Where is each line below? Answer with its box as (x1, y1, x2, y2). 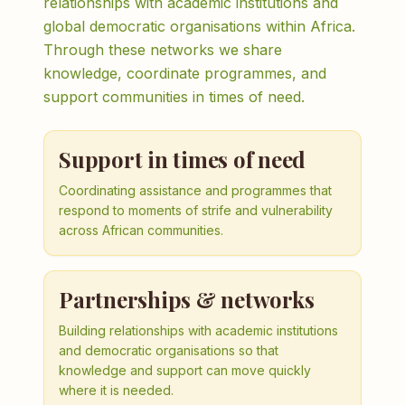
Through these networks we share (43, 41, 282, 59)
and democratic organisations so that (59, 343, 278, 358)
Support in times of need (59, 145, 306, 174)
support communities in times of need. (43, 88, 305, 106)
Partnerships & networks (59, 285, 315, 314)
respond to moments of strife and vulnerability (59, 202, 333, 218)
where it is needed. (59, 382, 174, 398)
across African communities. (59, 222, 223, 238)
